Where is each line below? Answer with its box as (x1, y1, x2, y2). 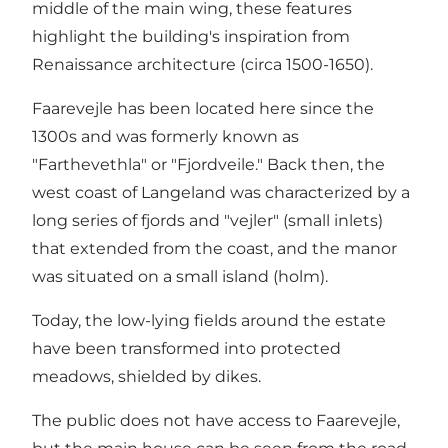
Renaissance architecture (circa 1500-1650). (32, 54, 373, 74)
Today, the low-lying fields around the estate (32, 310, 386, 330)
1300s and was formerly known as (32, 126, 299, 146)
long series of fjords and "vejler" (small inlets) (32, 210, 383, 230)
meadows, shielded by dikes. (32, 366, 261, 386)
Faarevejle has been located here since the (32, 98, 374, 118)
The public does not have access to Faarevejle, (32, 410, 400, 430)
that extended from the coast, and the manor (32, 238, 397, 258)
